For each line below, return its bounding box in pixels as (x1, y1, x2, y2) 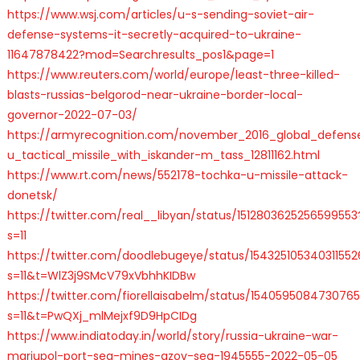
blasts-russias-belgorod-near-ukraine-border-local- (6, 86, 303, 103)
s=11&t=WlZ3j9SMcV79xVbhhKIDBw (6, 267, 195, 284)
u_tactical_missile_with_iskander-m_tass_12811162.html (6, 146, 320, 163)
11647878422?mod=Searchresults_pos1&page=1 (6, 46, 274, 63)
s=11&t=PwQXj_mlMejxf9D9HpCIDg (6, 307, 197, 324)
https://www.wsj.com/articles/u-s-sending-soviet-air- (6, 6, 314, 22)
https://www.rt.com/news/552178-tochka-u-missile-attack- (6, 166, 348, 183)
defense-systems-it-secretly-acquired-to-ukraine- (6, 26, 301, 43)
